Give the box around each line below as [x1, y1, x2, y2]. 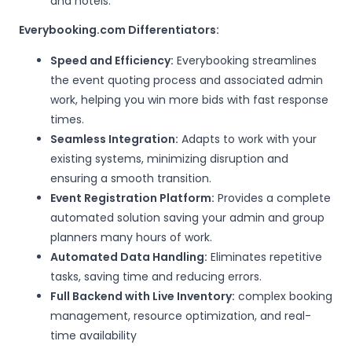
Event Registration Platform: [50, 190, 214, 206]
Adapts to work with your [178, 131, 317, 147]
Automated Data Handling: [50, 249, 207, 265]
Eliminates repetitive [207, 249, 322, 265]
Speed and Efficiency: [50, 53, 174, 68]
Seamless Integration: [50, 131, 178, 147]
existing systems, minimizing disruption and [50, 151, 288, 167]
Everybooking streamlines [174, 53, 317, 68]
